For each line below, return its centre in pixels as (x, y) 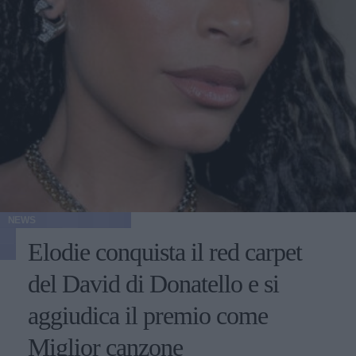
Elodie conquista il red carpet (165, 252)
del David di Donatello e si (153, 284)
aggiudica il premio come (148, 315)
